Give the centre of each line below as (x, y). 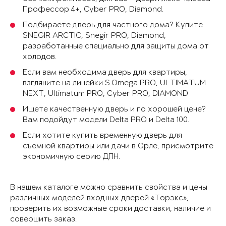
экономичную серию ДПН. (71, 156)
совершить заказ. (43, 219)
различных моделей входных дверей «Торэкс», (99, 198)
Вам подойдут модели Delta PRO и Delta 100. (106, 120)
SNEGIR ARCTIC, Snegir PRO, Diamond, (94, 35)
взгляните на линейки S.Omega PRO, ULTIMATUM (114, 83)
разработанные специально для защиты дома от (116, 46)
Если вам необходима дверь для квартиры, (105, 72)
